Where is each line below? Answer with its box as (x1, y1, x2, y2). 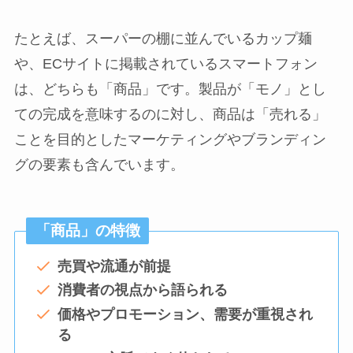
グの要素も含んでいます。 (13, 156, 184, 173)
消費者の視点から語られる (57, 282, 228, 299)
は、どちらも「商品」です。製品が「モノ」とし (13, 80, 326, 97)
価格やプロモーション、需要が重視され (57, 306, 313, 322)
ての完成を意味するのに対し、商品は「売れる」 (13, 106, 326, 122)
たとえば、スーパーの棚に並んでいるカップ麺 (13, 30, 312, 46)
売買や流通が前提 (57, 258, 171, 274)
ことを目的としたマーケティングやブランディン (13, 131, 326, 147)
